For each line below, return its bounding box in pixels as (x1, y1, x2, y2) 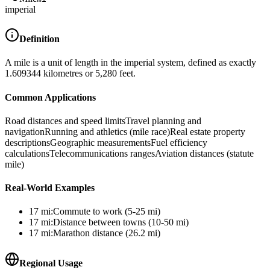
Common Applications (5, 92, 96, 102)
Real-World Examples (5, 183, 95, 193)
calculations (5, 148, 49, 159)
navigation (5, 126, 45, 137)
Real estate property (170, 126, 245, 137)
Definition (19, 34, 60, 45)
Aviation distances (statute (155, 148, 254, 159)
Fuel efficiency (151, 137, 207, 148)
